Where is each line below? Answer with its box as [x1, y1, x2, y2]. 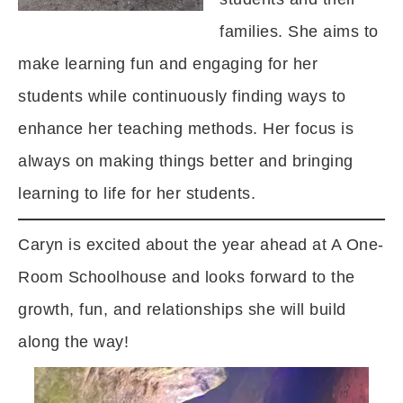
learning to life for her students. [18, 184, 255, 202]
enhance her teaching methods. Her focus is [18, 120, 354, 138]
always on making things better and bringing [18, 152, 354, 170]
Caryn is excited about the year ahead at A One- [18, 236, 384, 254]
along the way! [18, 333, 129, 351]
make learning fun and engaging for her [18, 55, 318, 73]
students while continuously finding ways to [18, 87, 346, 105]
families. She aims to [219, 22, 379, 40]
